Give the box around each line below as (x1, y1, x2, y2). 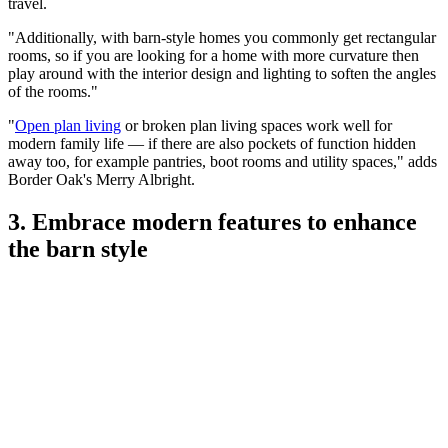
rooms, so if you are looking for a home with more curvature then (8, 46, 419, 64)
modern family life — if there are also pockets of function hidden (8, 134, 416, 152)
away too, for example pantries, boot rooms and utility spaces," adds (8, 152, 437, 170)
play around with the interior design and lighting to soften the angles (8, 64, 436, 82)
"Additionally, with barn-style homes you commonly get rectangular (8, 28, 436, 46)
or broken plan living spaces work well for (121, 116, 392, 134)
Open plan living (15, 116, 121, 134)
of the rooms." (8, 82, 98, 100)
